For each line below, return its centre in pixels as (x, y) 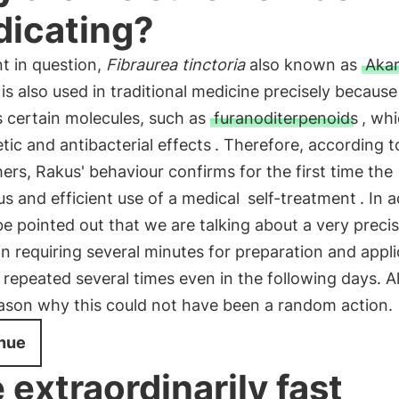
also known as (303, 65)
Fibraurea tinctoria (175, 65)
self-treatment (301, 198)
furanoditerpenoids (285, 118)
